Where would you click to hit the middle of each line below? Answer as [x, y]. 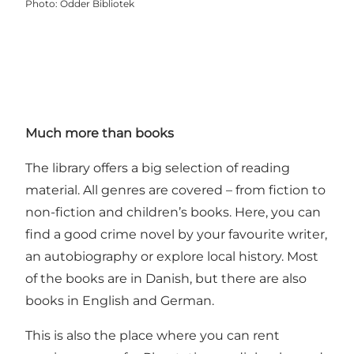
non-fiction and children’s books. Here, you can [173, 212]
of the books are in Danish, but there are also [166, 278]
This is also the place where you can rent [153, 335]
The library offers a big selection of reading [158, 168]
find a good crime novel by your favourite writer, [176, 234]
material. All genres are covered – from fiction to [175, 190]
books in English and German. [120, 300]
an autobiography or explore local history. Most [172, 256]
